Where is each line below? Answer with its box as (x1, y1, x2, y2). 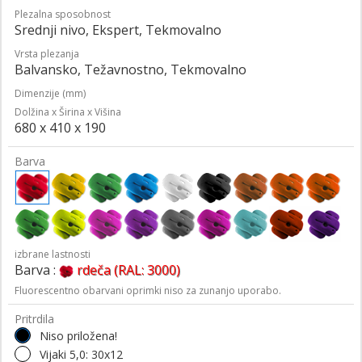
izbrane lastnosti (15, 246, 90, 261)
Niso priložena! (40, 327, 117, 343)
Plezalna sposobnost (15, 6, 111, 21)
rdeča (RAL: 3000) (77, 260, 180, 279)
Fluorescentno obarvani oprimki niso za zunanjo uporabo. (15, 283, 281, 297)
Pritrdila (15, 310, 54, 326)
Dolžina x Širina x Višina (15, 104, 121, 119)
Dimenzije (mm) (15, 86, 86, 100)
